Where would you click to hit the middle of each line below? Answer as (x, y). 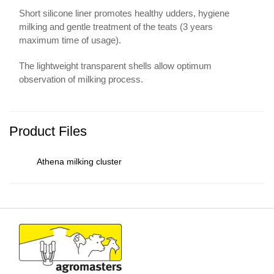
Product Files (48, 131)
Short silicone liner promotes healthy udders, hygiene (124, 13)
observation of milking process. (81, 79)
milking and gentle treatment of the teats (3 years (116, 27)
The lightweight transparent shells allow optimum (116, 66)
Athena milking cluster (79, 161)
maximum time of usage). (70, 40)
